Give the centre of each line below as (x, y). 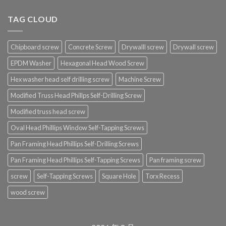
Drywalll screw (143, 47)
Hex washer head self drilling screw (60, 79)
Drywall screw (193, 47)
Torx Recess (162, 176)
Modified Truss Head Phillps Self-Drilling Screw (76, 96)
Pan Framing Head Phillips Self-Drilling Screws (75, 144)
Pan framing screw (175, 160)
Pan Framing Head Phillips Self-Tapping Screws (75, 160)
